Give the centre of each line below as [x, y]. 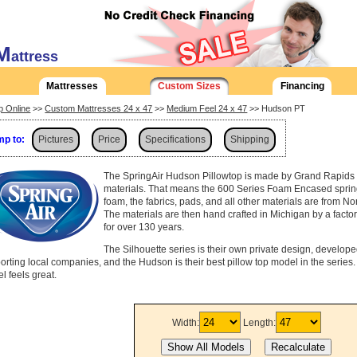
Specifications [175, 139]
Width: [185, 323]
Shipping [250, 139]
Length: [259, 323]
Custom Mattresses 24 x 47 [99, 109]
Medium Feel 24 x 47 [207, 109]
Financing [302, 86]
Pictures [56, 139]
